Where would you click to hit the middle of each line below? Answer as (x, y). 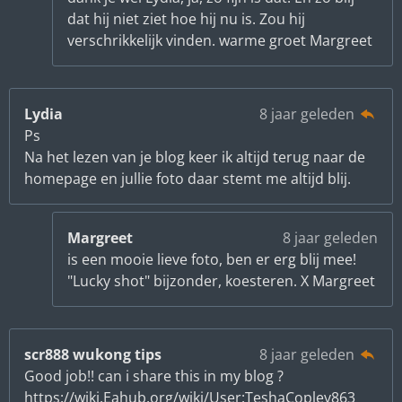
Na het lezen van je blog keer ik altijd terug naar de (195, 157)
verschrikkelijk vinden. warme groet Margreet (220, 40)
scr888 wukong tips (93, 354)
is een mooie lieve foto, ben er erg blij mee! (212, 259)
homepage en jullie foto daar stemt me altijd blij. (188, 178)
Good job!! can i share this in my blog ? (154, 376)
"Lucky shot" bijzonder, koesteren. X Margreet (221, 280)
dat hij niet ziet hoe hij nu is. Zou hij (186, 18)
